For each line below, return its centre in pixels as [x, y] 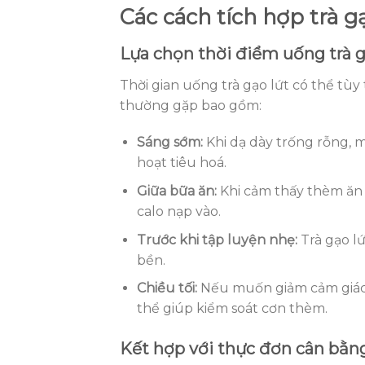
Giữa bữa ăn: [176, 191]
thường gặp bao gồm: [191, 105]
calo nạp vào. [178, 212]
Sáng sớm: [169, 143]
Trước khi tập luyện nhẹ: [217, 240]
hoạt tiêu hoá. [181, 163]
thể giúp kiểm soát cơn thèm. [232, 309]
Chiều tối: [167, 288]
